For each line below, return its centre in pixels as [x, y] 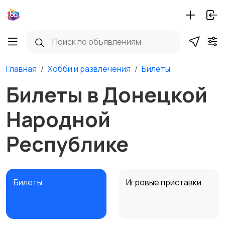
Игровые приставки [164, 182]
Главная [21, 69]
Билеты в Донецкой [107, 94]
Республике [67, 144]
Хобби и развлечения [89, 69]
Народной [58, 119]
